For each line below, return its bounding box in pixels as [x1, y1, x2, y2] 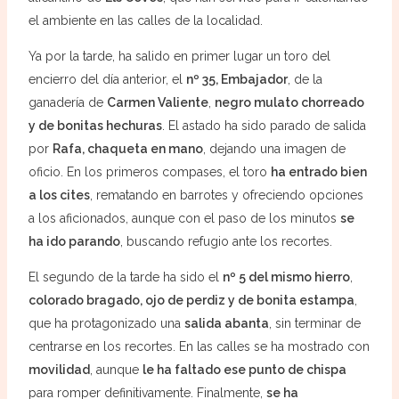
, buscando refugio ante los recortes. [119, 233, 332, 248]
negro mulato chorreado [214, 94, 364, 110]
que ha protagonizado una [28, 315, 184, 330]
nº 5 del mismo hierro [222, 269, 350, 284]
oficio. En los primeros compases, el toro [28, 164, 271, 179]
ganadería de [28, 94, 107, 110]
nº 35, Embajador [185, 71, 288, 86]
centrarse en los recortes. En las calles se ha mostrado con [28, 338, 370, 354]
